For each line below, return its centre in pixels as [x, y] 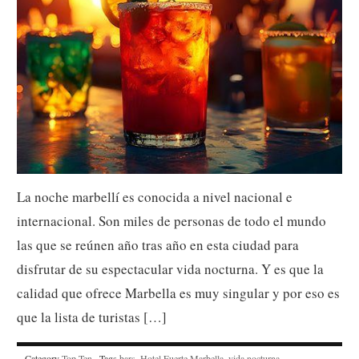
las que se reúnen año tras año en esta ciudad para [158, 244]
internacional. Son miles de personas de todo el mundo [171, 220]
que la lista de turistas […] [92, 317]
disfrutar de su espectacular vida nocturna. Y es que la [170, 268]
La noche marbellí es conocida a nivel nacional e [155, 196]
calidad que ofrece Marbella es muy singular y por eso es [178, 292]
